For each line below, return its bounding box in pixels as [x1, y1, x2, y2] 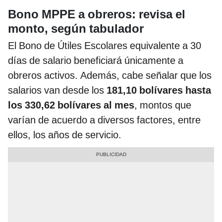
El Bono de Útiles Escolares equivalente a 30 [8, 39, 201, 52]
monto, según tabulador [8, 21, 144, 36]
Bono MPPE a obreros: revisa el [8, 7, 185, 21]
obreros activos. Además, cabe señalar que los [8, 69, 212, 81]
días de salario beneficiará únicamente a [8, 54, 183, 66]
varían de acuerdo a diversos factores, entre [8, 113, 201, 126]
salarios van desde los [8, 84, 107, 96]
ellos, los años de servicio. [8, 128, 121, 141]
